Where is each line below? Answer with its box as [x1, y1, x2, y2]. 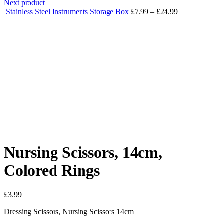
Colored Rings [4, 162, 100, 180]
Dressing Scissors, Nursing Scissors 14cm [4, 207, 134, 216]
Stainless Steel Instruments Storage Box [6, 7, 131, 16]
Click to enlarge [4, 124, 53, 133]
